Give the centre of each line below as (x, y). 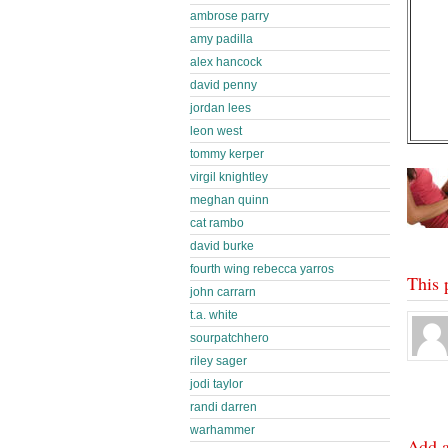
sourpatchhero (229, 338)
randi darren (223, 407)
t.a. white (214, 315)
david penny (223, 85)
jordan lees (220, 108)
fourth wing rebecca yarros (262, 269)
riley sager (218, 361)
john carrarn (223, 292)
